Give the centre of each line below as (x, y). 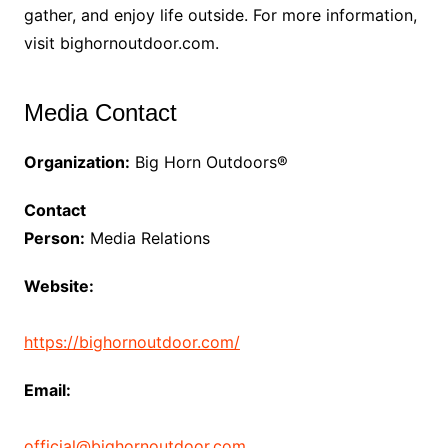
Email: (47, 390)
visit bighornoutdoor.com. (121, 43)
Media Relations (147, 238)
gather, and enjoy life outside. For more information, (220, 15)
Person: (54, 238)
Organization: (76, 162)
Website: (58, 286)
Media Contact (100, 113)
